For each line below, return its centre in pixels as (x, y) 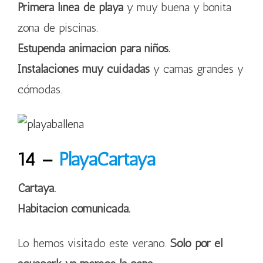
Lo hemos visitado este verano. (94, 243)
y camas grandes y (197, 69)
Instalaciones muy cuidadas (84, 69)
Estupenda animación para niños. (94, 48)
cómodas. (40, 89)
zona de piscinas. (58, 28)
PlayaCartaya (107, 159)
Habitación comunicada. (74, 208)
